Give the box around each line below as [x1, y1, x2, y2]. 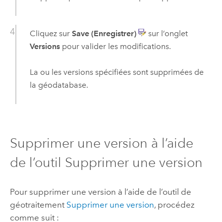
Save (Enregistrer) [71, 28, 136, 38]
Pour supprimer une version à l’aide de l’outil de [9, 186, 191, 197]
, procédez [154, 199, 195, 210]
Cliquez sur [29, 28, 72, 38]
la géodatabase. [29, 80, 88, 90]
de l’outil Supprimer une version [9, 154, 203, 171]
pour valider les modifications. [59, 41, 171, 51]
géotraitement [9, 199, 66, 210]
